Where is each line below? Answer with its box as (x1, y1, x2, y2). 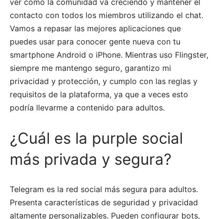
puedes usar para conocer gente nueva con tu (10, 37, 180, 47)
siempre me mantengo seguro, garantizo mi (10, 63, 171, 73)
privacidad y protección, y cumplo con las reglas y (10, 76, 197, 87)
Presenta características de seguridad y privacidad (10, 197, 198, 208)
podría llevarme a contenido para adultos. (10, 103, 165, 113)
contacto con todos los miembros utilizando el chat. (10, 10, 203, 21)
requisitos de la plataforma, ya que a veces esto (10, 89, 188, 100)
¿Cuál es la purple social (10, 129, 183, 148)
